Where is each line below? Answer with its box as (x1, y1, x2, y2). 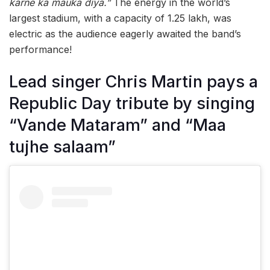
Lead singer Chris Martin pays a (9, 71, 258, 92)
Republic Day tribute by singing (9, 93, 255, 113)
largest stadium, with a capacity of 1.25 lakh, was (9, 12, 231, 25)
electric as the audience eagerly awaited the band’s (9, 28, 241, 40)
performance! (9, 43, 72, 56)
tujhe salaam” (9, 136, 116, 157)
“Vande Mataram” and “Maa (9, 115, 226, 135)
